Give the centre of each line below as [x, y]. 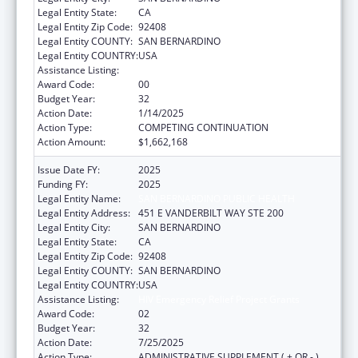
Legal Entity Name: [79, 198]
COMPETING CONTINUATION [203, 127]
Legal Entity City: [74, 227]
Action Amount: [72, 141]
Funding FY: [63, 184]
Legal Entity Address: [84, 213]
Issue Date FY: [69, 169]
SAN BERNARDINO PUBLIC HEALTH [217, 198]
